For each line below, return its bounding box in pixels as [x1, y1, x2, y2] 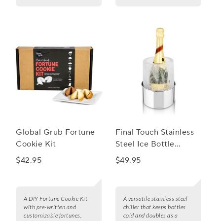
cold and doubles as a [123, 212, 178, 220]
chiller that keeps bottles [123, 203, 186, 211]
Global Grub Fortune [16, 127, 95, 138]
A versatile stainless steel [123, 195, 188, 203]
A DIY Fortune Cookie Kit [24, 195, 87, 203]
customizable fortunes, [24, 212, 81, 220]
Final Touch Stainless [115, 127, 194, 138]
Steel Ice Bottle [115, 139, 175, 149]
